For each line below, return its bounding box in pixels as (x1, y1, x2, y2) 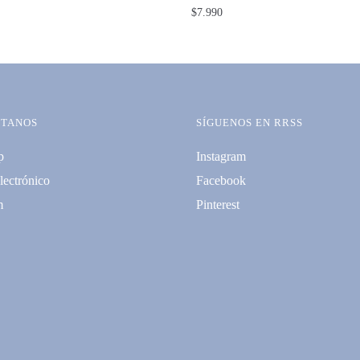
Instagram (196, 149, 246, 163)
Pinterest (196, 197, 239, 211)
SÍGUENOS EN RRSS (196, 116, 303, 129)
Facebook (196, 173, 246, 187)
